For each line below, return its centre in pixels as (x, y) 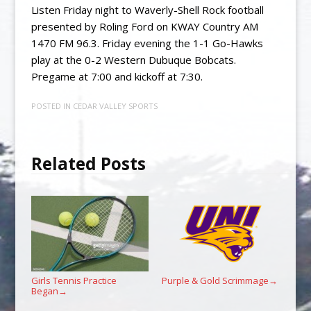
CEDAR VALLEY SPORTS (115, 106)
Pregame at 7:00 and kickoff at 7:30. (117, 76)
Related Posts (88, 164)
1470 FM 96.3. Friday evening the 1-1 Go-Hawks (147, 43)
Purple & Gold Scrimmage (215, 281)
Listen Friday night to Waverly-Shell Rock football (147, 9)
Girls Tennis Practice (74, 281)
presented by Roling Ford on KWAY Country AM (144, 26)
